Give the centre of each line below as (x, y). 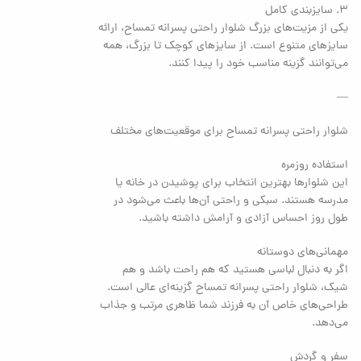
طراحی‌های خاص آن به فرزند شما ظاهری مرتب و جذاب (224, 305)
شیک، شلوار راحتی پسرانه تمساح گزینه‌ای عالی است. (228, 288)
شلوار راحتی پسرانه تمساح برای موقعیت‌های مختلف (230, 131)
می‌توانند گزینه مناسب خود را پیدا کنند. (259, 64)
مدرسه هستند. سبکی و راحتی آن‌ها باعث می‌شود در (231, 201)
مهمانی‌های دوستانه (303, 252)
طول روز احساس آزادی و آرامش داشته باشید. (244, 218)
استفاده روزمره (315, 165)
